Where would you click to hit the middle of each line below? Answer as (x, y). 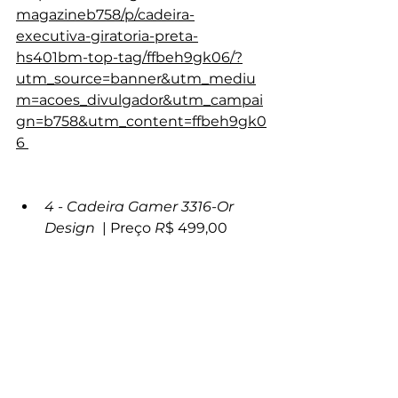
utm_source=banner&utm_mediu (136, 79)
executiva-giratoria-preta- (107, 36)
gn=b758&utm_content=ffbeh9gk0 (141, 122)
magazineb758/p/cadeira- (105, 15)
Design (73, 228)
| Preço (128, 228)
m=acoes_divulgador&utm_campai (139, 100)
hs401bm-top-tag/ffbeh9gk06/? (129, 58)
